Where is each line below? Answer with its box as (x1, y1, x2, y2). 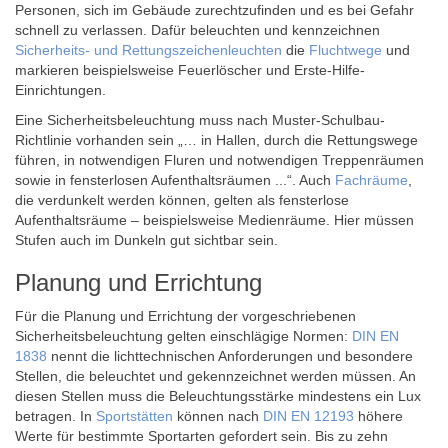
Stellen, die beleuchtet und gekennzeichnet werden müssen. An (15, 368, 416, 384)
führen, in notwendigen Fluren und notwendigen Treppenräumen (15, 152, 424, 168)
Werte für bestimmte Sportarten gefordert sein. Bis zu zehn (15, 428, 388, 444)
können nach (173, 408, 263, 424)
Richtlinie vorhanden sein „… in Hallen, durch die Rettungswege (15, 132, 418, 148)
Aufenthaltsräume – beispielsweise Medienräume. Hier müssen (15, 212, 414, 228)
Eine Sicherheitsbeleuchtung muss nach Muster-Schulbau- (15, 112, 385, 128)
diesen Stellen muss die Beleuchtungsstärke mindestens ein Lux (15, 388, 421, 404)
